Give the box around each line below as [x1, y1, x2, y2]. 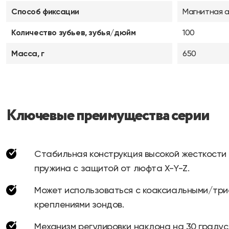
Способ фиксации [11, 7, 79, 16]
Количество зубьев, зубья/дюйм [11, 28, 136, 37]
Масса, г [11, 49, 44, 58]
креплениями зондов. [34, 199, 124, 210]
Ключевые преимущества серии [6, 104, 210, 127]
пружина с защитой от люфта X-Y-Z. [34, 163, 190, 173]
